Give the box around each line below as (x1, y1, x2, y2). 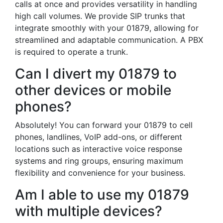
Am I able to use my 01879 (15, 186, 189, 203)
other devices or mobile (15, 82, 171, 99)
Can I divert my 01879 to (15, 65, 177, 82)
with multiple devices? (15, 203, 162, 220)
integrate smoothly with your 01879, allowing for (15, 23, 199, 33)
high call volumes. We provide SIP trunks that (15, 11, 185, 21)
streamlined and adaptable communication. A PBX (15, 35, 203, 45)
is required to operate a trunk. (15, 47, 128, 57)
